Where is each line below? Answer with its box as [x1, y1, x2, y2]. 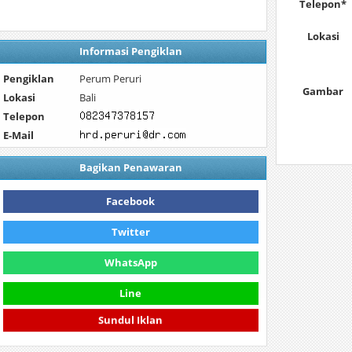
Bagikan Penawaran [79, 160, 182, 174]
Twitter [111, 225, 150, 239]
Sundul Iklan [98, 316, 163, 331]
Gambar [302, 84, 344, 98]
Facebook [106, 194, 156, 208]
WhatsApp [104, 255, 157, 269]
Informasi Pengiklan [79, 44, 182, 58]
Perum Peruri [79, 71, 142, 86]
